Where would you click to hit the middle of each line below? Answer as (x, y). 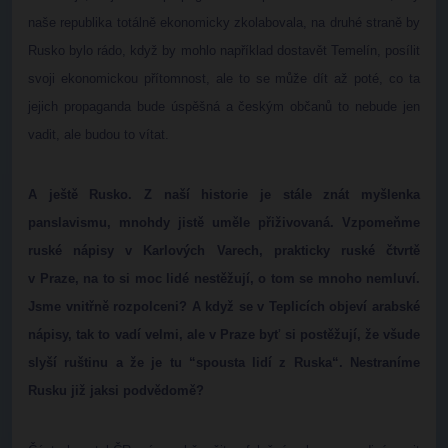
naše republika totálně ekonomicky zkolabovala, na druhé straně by (224, 22)
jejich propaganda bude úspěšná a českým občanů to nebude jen (224, 106)
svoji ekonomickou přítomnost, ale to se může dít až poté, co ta (224, 78)
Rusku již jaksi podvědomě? (116, 390)
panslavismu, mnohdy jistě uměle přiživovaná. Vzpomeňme (224, 222)
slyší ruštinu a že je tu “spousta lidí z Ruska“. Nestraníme (224, 362)
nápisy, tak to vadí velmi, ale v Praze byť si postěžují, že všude (224, 334)
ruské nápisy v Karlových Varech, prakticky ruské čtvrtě (224, 250)
